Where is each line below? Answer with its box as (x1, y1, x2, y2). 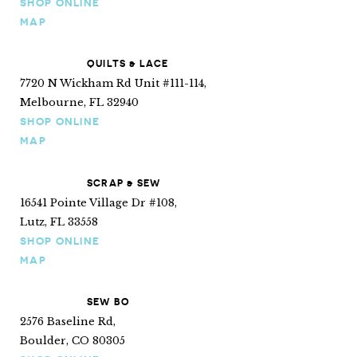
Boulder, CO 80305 (20, 334, 125, 347)
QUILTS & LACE (87, 57, 169, 69)
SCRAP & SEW (87, 176, 161, 189)
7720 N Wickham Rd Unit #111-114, (20, 76, 206, 90)
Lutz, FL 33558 (20, 214, 98, 229)
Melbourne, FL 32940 (20, 96, 139, 109)
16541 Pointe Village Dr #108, (20, 195, 177, 210)
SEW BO (87, 296, 131, 308)
